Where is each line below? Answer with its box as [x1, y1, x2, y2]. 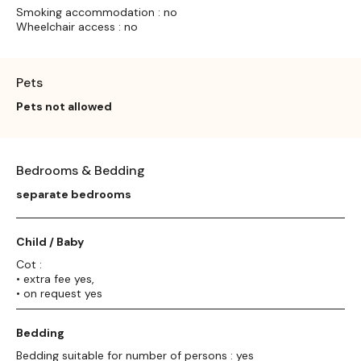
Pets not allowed [16, 98, 112, 114]
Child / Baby [16, 234, 84, 249]
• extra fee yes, [16, 271, 94, 286]
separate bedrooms [16, 186, 131, 201]
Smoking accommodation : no [16, 4, 177, 19]
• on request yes [16, 285, 102, 301]
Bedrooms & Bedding [16, 161, 145, 179]
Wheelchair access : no [16, 19, 138, 34]
